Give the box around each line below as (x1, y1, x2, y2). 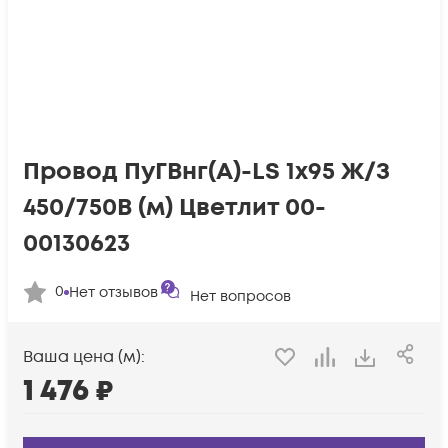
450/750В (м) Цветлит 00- (23, 191, 326, 224)
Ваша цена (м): (23, 346, 145, 369)
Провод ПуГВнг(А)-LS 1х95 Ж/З (23, 155, 390, 188)
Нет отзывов (69, 282, 158, 302)
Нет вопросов (190, 287, 291, 306)
